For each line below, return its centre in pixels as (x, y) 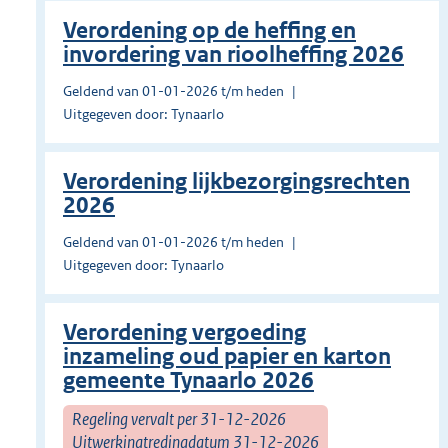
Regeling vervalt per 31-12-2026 (179, 418)
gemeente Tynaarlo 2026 (188, 381)
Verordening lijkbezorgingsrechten (236, 182)
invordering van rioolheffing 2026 (233, 55)
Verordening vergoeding (184, 333)
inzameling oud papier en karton (227, 357)
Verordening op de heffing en (209, 31)
